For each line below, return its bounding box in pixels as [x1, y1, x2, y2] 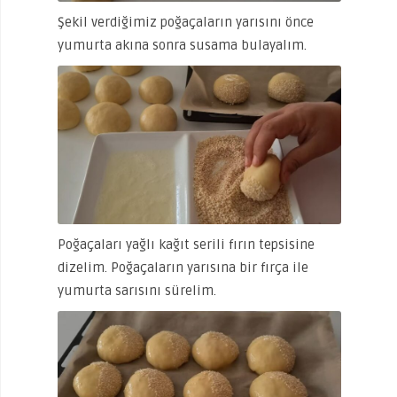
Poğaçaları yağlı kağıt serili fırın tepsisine [58, 237, 315, 253]
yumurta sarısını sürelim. [58, 283, 216, 300]
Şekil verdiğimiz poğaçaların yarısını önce [58, 13, 314, 30]
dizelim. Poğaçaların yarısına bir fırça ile [58, 260, 308, 276]
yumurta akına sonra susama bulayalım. [58, 36, 307, 53]
